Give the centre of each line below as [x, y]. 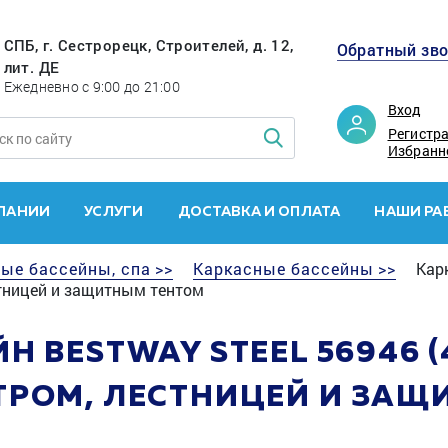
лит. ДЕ [31, 67]
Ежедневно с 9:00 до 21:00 [91, 86]
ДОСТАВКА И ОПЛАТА [259, 212]
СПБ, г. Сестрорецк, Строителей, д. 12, [148, 45]
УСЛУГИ [114, 212]
